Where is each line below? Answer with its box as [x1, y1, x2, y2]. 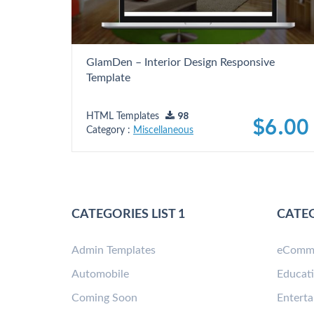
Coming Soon [71, 292, 137, 304]
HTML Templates [86, 111, 162, 122]
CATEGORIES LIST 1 [71, 208, 185, 221]
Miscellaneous [133, 125, 193, 136]
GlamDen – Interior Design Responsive [86, 57, 275, 69]
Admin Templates [71, 245, 156, 257]
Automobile [71, 268, 129, 280]
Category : [86, 125, 133, 136]
